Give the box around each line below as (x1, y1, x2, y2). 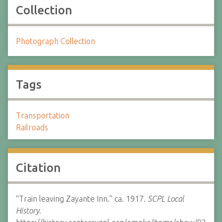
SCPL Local (148, 194, 184, 203)
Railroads (16, 123, 48, 132)
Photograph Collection (16, 37, 95, 46)
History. (16, 206, 41, 215)
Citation (16, 161, 61, 174)
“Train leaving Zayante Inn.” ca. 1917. (16, 194, 148, 203)
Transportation (16, 111, 69, 120)
